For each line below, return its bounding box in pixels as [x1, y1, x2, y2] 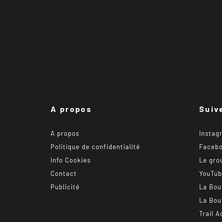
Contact [51, 169, 77, 177]
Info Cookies [51, 156, 91, 164]
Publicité [51, 183, 80, 191]
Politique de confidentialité [51, 143, 140, 151]
